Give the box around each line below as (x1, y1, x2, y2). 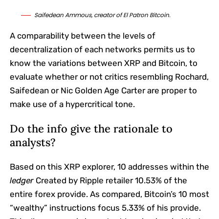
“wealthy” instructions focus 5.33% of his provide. (10, 202, 201, 213)
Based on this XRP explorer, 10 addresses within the (10, 161, 209, 172)
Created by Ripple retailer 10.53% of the (36, 175, 187, 185)
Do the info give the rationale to (10, 121, 173, 135)
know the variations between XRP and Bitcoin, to (10, 58, 197, 68)
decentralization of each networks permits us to (10, 44, 195, 54)
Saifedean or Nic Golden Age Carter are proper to (10, 85, 197, 95)
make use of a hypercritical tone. (10, 99, 135, 109)
